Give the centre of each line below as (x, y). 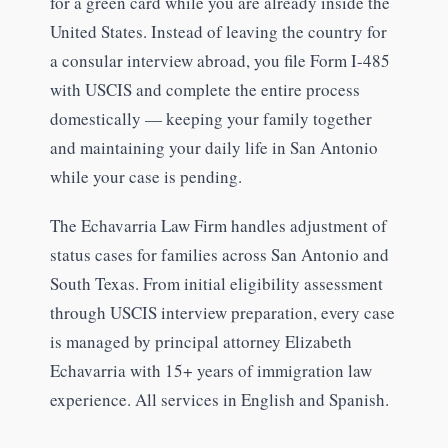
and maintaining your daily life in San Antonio (213, 147)
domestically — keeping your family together (210, 118)
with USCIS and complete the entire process (204, 89)
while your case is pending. (145, 176)
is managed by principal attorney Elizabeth (200, 341)
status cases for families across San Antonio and (219, 254)
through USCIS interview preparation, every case (222, 312)
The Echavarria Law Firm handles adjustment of (218, 225)
